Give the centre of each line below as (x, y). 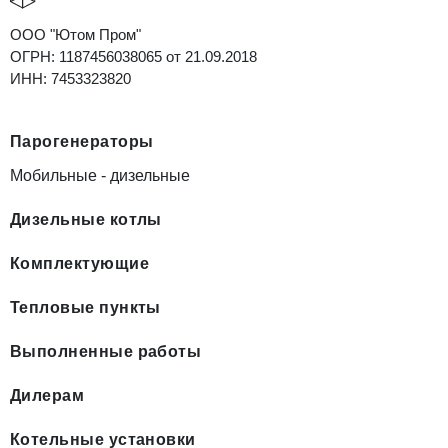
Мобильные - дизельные (100, 175)
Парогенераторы (82, 141)
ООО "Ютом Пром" (75, 34)
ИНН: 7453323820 (70, 78)
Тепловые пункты (85, 307)
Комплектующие (79, 263)
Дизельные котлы (86, 219)
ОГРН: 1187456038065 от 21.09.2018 (133, 56)
